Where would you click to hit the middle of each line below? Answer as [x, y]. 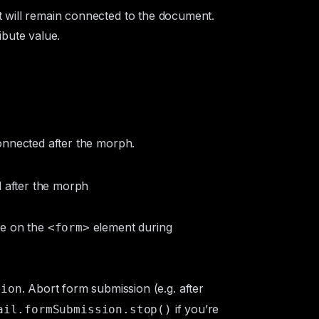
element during [131, 227]
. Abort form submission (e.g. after [113, 288]
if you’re [195, 309]
